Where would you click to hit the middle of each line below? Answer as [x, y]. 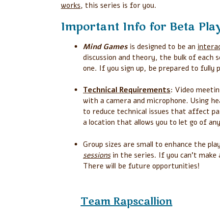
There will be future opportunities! [141, 166]
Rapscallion [143, 202]
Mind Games [105, 46]
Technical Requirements [127, 90]
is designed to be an [163, 46]
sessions [97, 155]
